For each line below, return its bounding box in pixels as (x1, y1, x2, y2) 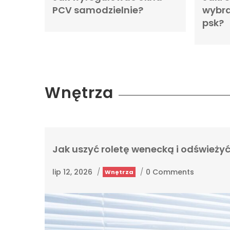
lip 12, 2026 (52, 166, 92, 177)
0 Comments (146, 166, 194, 177)
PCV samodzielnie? (52, 3, 143, 16)
